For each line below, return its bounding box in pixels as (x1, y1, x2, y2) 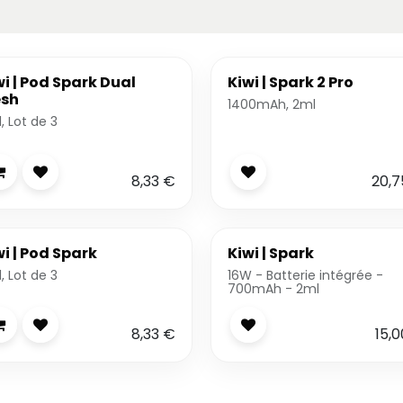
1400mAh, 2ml (228, 95, 316, 113)
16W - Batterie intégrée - (228, 265, 383, 284)
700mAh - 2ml (228, 279, 319, 298)
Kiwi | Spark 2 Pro (228, 72, 354, 93)
